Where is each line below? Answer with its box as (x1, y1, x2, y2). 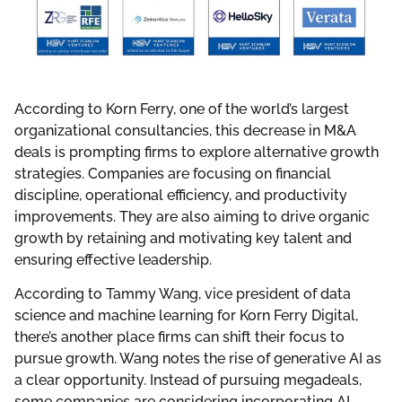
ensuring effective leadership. (14, 250, 212, 268)
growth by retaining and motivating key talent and (14, 229, 352, 247)
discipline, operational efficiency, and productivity (14, 186, 347, 204)
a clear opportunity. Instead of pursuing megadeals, (14, 371, 362, 389)
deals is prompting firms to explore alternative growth (14, 143, 379, 161)
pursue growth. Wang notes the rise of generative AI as (14, 350, 381, 368)
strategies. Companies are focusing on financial (14, 164, 331, 182)
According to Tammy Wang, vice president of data (14, 285, 351, 303)
